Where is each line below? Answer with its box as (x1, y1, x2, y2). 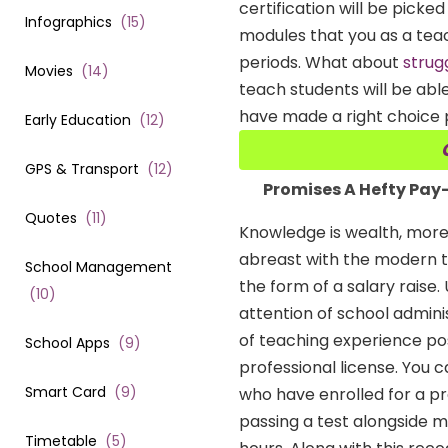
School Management (25, 256, 172, 277)
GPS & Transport (25, 158, 139, 179)
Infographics (25, 11, 112, 32)
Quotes (25, 207, 77, 228)
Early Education (25, 109, 131, 130)
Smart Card (25, 381, 106, 402)
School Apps (25, 332, 110, 353)
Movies (25, 60, 73, 81)
